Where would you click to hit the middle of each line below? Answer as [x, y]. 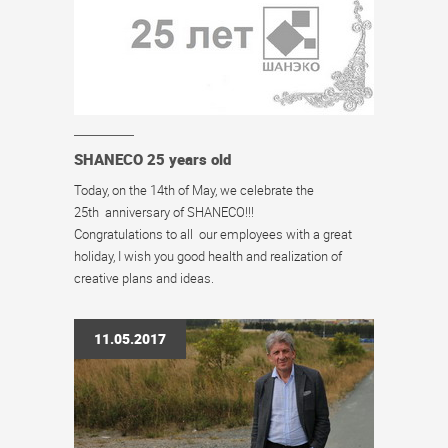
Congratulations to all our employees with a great [213, 234]
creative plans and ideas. [144, 278]
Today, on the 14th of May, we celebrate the [194, 190]
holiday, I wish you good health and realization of [208, 256]
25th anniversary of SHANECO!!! [164, 212]
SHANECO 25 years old [152, 159]
